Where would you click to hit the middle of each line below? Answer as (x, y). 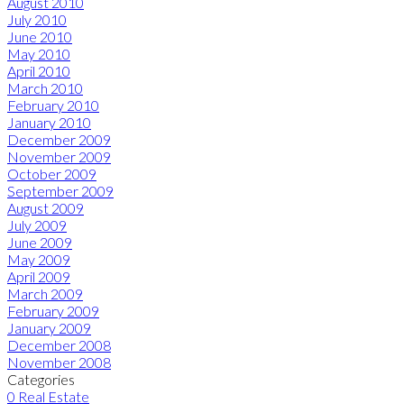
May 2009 (39, 259)
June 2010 (40, 36)
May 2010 (39, 53)
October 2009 (52, 173)
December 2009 (59, 139)
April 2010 (39, 70)
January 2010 (49, 122)
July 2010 (37, 19)
